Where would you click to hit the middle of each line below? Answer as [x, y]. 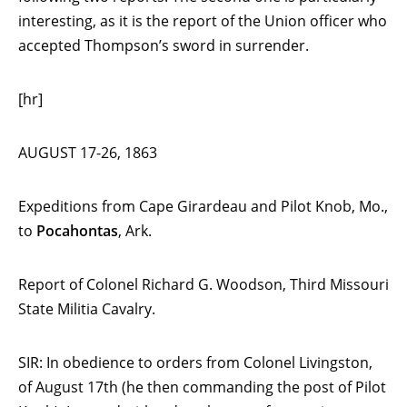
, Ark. [135, 230]
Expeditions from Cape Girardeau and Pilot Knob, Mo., [203, 206]
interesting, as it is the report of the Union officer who [203, 20]
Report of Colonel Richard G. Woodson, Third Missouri [203, 284]
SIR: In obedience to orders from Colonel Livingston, [195, 362]
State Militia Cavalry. [87, 308]
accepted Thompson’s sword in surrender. [164, 45]
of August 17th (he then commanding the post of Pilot [202, 387]
